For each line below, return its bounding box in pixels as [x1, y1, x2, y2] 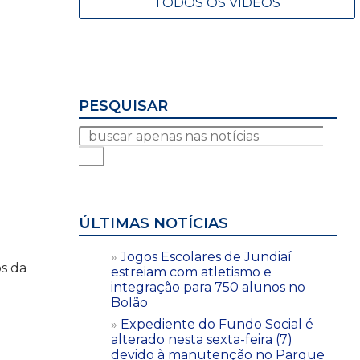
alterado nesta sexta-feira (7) [111, 331, 292, 347]
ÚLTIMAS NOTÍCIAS [79, 214, 228, 232]
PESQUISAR [79, 96, 168, 115]
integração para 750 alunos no [111, 279, 305, 295]
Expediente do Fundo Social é [121, 316, 313, 332]
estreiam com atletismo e [111, 264, 272, 280]
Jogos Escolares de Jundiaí [121, 248, 292, 264]
